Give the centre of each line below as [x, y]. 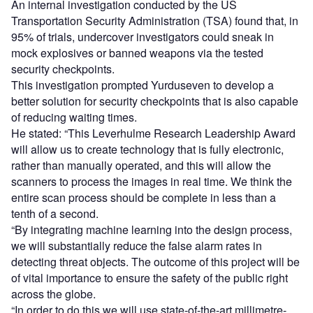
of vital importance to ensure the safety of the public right [150, 278]
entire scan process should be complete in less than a [144, 198]
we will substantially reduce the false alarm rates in [137, 246]
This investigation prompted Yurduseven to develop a [143, 85]
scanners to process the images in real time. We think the [152, 182]
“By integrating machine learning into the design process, [152, 230]
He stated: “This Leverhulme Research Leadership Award [153, 133]
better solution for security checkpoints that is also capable [155, 101]
